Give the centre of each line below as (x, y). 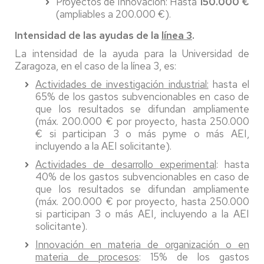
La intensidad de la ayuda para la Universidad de (132, 54)
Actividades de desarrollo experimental (126, 164)
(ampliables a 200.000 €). (113, 14)
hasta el (229, 84)
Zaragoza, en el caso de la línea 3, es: (95, 66)
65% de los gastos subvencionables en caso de (142, 97)
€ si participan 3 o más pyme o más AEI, (142, 134)
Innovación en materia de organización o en (142, 245)
